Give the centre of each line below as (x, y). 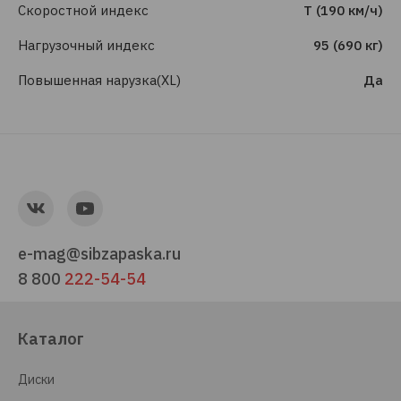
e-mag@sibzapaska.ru (99, 254)
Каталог (51, 339)
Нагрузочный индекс (86, 45)
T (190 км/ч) (343, 10)
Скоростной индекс (83, 10)
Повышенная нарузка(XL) (99, 80)
